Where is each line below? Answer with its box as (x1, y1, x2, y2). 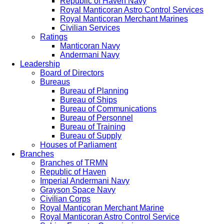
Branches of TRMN (40, 158, 108, 167)
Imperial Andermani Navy (40, 176, 129, 185)
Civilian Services (60, 23, 120, 32)
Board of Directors (40, 68, 104, 77)
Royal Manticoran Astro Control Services (60, 5, 203, 14)
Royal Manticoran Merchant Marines (60, 14, 188, 23)
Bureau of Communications (60, 104, 156, 113)
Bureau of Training (60, 122, 125, 131)
